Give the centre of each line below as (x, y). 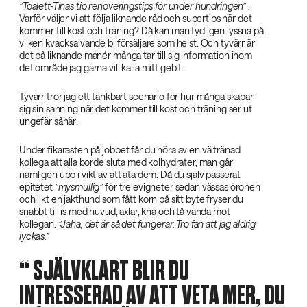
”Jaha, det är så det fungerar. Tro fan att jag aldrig (157, 224)
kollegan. (39, 224)
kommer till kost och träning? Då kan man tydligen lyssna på (142, 31)
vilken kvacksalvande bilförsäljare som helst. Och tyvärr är (137, 43)
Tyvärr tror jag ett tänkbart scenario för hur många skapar (136, 97)
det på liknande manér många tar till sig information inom (136, 56)
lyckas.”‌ (34, 236)
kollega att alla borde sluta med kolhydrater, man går (126, 162)
